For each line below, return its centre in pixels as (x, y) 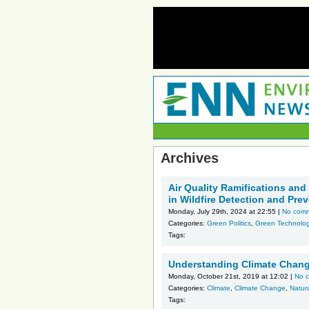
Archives (190, 158)
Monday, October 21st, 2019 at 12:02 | (231, 276)
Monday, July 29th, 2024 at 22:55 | (225, 211)
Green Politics (229, 223)
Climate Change (260, 288)
